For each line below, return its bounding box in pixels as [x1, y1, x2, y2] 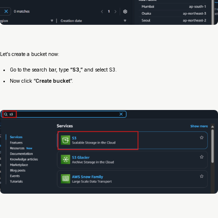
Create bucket [36, 78, 70, 84]
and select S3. [83, 66, 117, 73]
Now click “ [10, 78, 36, 84]
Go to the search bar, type [10, 66, 70, 73]
